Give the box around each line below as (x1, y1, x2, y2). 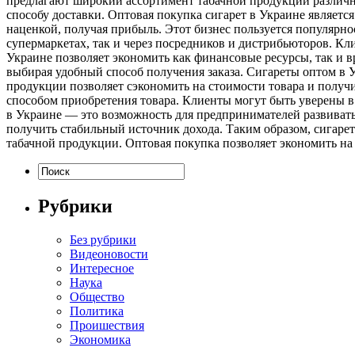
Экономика (70, 332, 131, 346)
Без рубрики (70, 232, 136, 246)
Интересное (70, 261, 134, 275)
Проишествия (70, 318, 144, 332)
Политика (70, 303, 124, 318)
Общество (70, 289, 124, 303)
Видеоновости (70, 246, 148, 261)
